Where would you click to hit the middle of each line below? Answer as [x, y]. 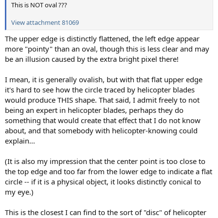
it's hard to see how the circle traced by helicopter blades [100, 90]
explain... [20, 141]
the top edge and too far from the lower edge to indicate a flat [109, 172]
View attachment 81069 [45, 22]
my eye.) [19, 192]
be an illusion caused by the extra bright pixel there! [92, 59]
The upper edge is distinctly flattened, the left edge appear [102, 39]
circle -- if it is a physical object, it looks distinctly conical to [103, 182]
